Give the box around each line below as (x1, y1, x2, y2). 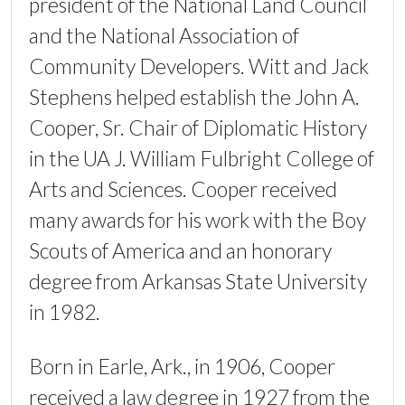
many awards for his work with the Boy (29, 207, 366, 233)
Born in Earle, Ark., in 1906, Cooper (29, 353, 335, 380)
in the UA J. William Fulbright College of (29, 146, 374, 172)
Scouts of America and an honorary (29, 238, 332, 264)
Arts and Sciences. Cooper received (29, 176, 337, 202)
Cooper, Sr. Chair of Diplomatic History (29, 115, 367, 141)
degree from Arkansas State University (29, 268, 367, 295)
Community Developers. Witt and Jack (29, 53, 369, 80)
